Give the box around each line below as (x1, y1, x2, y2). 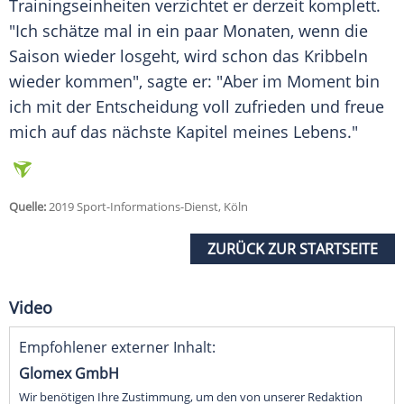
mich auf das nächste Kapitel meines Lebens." (9, 121, 358, 143)
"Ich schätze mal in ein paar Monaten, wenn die (9, 20, 368, 42)
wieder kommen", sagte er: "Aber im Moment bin (9, 70, 380, 93)
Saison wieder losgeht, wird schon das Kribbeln (9, 45, 368, 68)
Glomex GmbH (19, 363, 119, 384)
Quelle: (9, 198, 46, 216)
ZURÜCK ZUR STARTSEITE (207, 239, 378, 260)
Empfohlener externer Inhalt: (19, 337, 216, 358)
